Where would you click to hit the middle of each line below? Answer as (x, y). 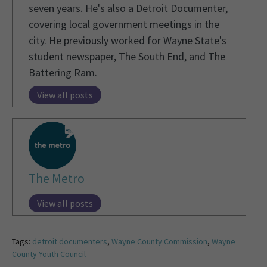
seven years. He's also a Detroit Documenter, (128, 8)
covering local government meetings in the (124, 24)
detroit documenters (70, 242)
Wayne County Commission (159, 242)
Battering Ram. (63, 73)
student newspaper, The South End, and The (127, 57)
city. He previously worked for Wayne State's (128, 41)
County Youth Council (49, 254)
